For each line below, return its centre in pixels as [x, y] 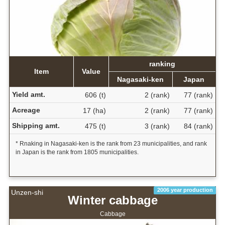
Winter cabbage [113, 200]
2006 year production [185, 190]
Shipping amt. [36, 125]
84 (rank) [198, 126]
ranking [162, 64]
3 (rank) [157, 126]
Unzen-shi [27, 193]
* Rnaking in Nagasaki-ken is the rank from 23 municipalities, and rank [111, 143]
